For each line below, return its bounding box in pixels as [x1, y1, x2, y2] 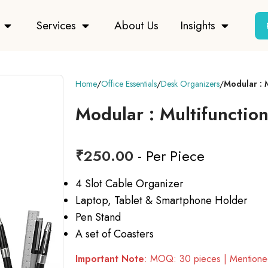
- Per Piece [133, 145, 205, 167]
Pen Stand [75, 209, 121, 226]
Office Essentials [101, 78, 157, 90]
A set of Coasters [75, 226, 154, 242]
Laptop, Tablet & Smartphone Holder [75, 193, 248, 209]
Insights [180, 17, 215, 33]
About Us [114, 17, 159, 33]
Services [36, 17, 76, 33]
